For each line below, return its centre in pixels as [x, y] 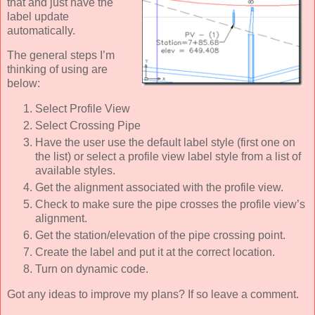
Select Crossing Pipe [88, 126]
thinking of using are [57, 70]
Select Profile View [83, 109]
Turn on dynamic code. [92, 269]
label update [38, 16]
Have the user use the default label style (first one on [165, 143]
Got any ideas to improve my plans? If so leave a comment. [153, 294]
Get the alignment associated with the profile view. [159, 188]
